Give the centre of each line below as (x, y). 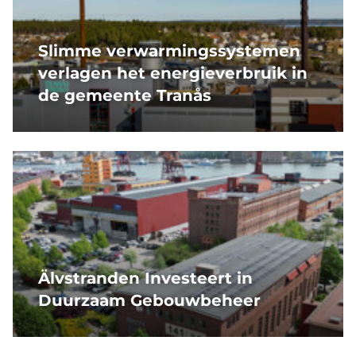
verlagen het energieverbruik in (173, 74)
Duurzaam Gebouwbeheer (149, 301)
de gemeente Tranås (125, 96)
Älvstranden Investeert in (145, 279)
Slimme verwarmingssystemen (169, 51)
